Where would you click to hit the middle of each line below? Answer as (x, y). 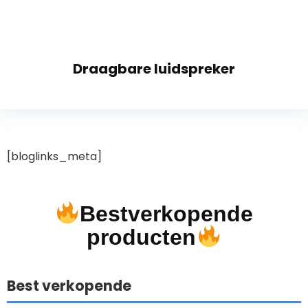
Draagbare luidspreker (154, 69)
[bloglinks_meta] (54, 156)
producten (142, 237)
